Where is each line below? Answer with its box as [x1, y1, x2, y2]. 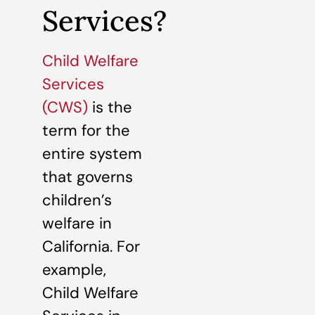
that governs [42, 166, 133, 187]
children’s [42, 189, 112, 210]
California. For [42, 236, 140, 257]
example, [42, 259, 106, 280]
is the [88, 96, 132, 117]
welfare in [42, 212, 112, 233]
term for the [42, 120, 130, 141]
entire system [42, 143, 142, 164]
